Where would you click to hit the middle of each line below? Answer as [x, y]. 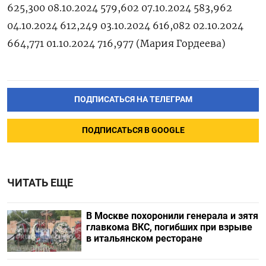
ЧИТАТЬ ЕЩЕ [40, 183]
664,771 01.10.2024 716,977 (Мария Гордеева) [116, 43]
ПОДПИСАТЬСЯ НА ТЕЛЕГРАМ [133, 99]
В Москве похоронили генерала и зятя [172, 216]
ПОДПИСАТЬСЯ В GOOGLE [133, 130]
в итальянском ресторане [144, 238]
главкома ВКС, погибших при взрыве [169, 227]
